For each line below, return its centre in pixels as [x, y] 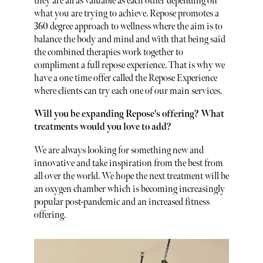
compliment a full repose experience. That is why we [129, 65]
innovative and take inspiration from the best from [128, 163]
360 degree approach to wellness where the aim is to [128, 26]
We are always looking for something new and [119, 150]
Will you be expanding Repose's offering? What [129, 114]
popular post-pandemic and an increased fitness [122, 202]
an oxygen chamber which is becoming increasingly [129, 189]
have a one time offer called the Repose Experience [125, 78]
